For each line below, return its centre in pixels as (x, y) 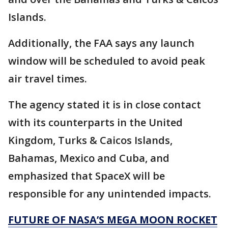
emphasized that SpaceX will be (87, 176)
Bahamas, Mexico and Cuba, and (89, 158)
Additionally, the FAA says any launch (101, 43)
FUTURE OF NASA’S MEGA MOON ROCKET (113, 219)
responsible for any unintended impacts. (110, 193)
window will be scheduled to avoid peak (107, 61)
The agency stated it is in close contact (105, 104)
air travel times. (48, 78)
